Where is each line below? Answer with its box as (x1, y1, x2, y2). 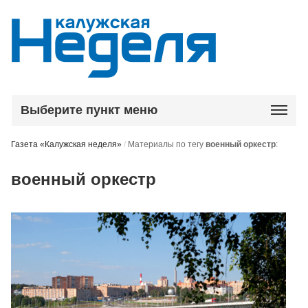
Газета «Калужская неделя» (11, 140, 122, 149)
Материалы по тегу (128, 140, 206, 149)
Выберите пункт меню (21, 103, 158, 117)
